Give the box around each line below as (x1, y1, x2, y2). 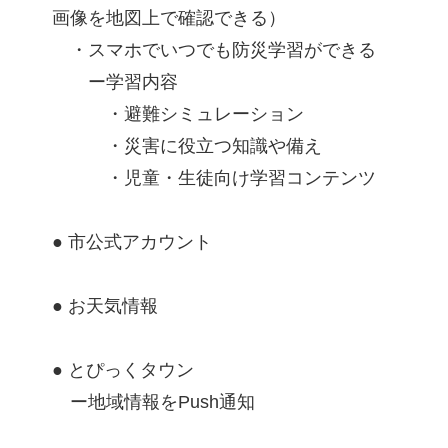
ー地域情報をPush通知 (52, 392, 255, 413)
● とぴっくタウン (52, 360, 194, 381)
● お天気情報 (52, 296, 158, 317)
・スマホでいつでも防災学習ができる (52, 40, 376, 61)
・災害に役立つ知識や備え (52, 136, 322, 157)
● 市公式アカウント (52, 232, 212, 253)
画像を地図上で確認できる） (52, 8, 286, 29)
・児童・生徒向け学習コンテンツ (52, 168, 376, 189)
